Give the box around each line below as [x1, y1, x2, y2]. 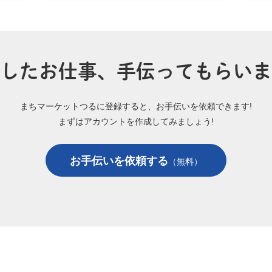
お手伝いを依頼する [70, 155, 168, 167]
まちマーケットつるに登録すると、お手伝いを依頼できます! [20, 101, 252, 111]
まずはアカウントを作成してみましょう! [58, 117, 214, 126]
